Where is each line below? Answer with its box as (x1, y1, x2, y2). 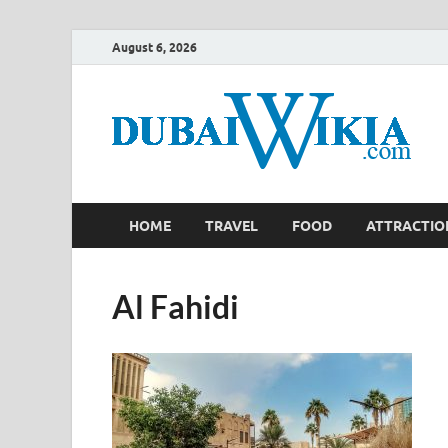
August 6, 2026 (112, 39, 197, 55)
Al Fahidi (112, 287, 239, 326)
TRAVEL (205, 217, 258, 234)
